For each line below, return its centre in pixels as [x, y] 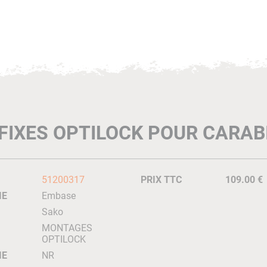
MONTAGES [67, 228]
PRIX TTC [161, 180]
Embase [58, 196]
